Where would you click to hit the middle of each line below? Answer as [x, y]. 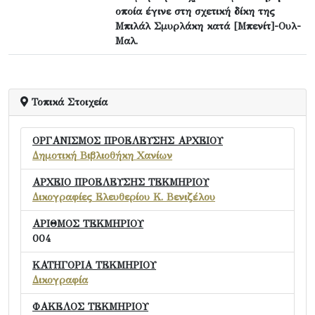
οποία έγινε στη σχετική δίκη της [195, 12]
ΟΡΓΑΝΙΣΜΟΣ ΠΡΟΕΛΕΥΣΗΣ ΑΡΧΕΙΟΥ [128, 141]
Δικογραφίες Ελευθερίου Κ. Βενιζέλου [124, 197]
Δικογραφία [60, 280]
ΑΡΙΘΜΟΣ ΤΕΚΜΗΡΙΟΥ [88, 224]
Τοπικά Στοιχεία [68, 102]
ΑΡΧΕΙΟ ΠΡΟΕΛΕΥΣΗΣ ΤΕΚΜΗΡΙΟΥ [121, 182]
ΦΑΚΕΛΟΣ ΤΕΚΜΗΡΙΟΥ [90, 307]
